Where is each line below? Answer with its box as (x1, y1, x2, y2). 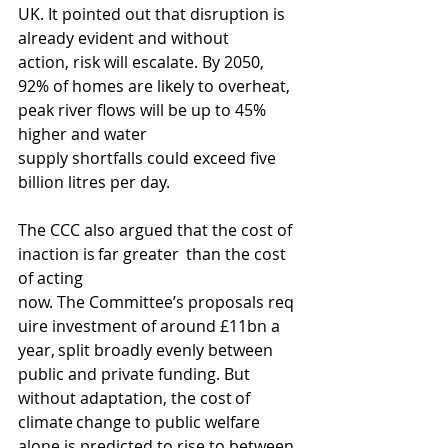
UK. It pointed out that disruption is (18, 3, 289, 25)
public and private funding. (18, 363, 224, 385)
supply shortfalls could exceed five (18, 147, 280, 169)
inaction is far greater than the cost (18, 243, 290, 265)
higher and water (18, 123, 151, 145)
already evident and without (18, 27, 233, 49)
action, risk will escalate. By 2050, (18, 51, 268, 73)
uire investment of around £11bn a (18, 315, 284, 337)
